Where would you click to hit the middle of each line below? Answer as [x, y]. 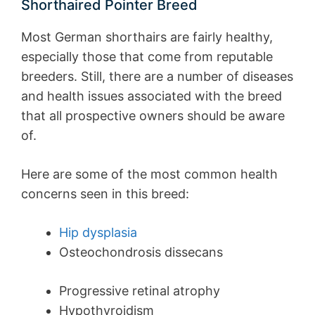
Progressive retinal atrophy [140, 290]
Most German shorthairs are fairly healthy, [147, 37]
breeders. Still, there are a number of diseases [157, 76]
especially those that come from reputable [147, 56]
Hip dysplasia [98, 232]
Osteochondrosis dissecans [141, 252]
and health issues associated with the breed [152, 96]
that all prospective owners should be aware [153, 115]
